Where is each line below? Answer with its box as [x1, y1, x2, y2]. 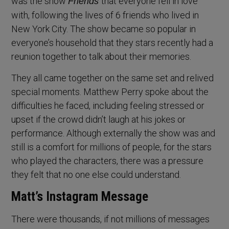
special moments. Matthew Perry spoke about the [11, 86, 209, 98]
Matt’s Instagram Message [11, 189, 149, 204]
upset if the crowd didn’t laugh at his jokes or [11, 114, 186, 125]
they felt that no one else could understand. [11, 169, 181, 180]
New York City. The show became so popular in [11, 24, 196, 35]
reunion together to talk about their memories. [11, 51, 192, 62]
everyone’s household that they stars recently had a [11, 37, 214, 49]
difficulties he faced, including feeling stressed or [11, 100, 205, 111]
